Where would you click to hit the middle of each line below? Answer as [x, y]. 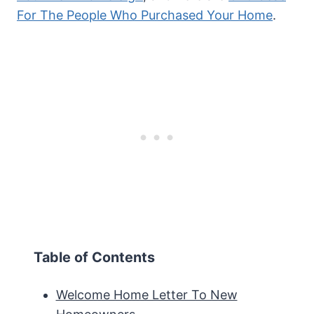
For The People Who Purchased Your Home [145, 15]
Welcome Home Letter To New [146, 295]
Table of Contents [94, 258]
